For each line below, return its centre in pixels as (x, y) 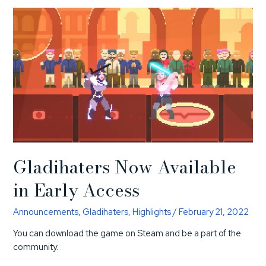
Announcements (46, 211)
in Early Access (77, 190)
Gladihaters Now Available (125, 167)
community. (36, 247)
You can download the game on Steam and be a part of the (127, 233)
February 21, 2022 (214, 211)
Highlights (152, 211)
